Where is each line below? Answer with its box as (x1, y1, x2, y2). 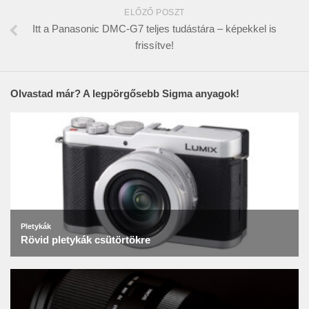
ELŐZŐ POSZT (124, 7, 185, 17)
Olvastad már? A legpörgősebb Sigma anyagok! (10, 87, 239, 99)
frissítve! (135, 39, 174, 51)
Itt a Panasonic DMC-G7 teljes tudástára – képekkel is (32, 22, 277, 34)
